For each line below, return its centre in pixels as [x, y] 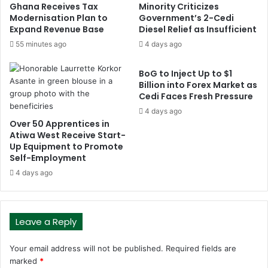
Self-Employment [48, 158]
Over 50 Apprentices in [60, 124]
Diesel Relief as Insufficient [198, 29]
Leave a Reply [46, 221]
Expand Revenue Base [57, 29]
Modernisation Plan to [59, 18]
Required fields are [201, 248]
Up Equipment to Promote [66, 146]
